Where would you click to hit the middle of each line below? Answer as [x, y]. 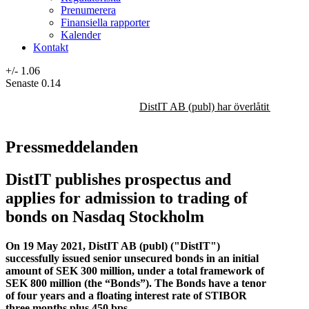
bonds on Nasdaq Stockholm [105, 216]
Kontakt [51, 47]
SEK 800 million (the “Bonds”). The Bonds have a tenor [136, 283]
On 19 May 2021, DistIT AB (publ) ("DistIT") [113, 246]
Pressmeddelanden [72, 147]
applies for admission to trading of [127, 198]
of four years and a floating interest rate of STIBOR [126, 295]
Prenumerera [88, 10]
